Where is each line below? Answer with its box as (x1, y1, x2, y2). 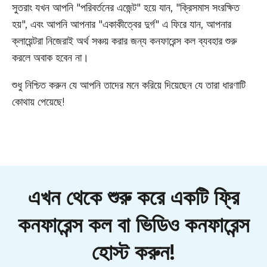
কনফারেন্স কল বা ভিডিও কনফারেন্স (18, 212, 249, 238)
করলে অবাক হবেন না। (12, 51, 89, 64)
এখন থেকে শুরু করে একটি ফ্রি (28, 184, 239, 210)
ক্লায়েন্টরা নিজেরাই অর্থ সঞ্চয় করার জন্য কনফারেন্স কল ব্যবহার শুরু (12, 35, 237, 48)
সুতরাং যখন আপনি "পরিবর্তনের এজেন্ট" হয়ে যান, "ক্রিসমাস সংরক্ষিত (12, 1, 240, 14)
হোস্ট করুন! (92, 239, 175, 265)
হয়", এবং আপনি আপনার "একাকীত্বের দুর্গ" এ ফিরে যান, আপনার (12, 18, 231, 31)
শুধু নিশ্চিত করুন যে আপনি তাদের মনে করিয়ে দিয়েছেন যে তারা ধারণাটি (12, 79, 246, 92)
